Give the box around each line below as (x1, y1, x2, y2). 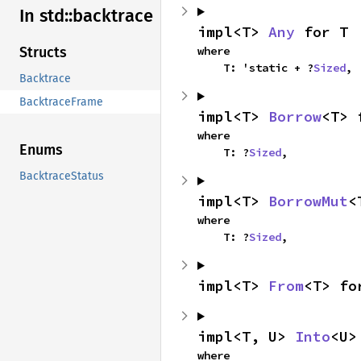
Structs (19, 44, 67, 62)
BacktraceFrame (19, 95, 103, 110)
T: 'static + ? (223, 60, 313, 75)
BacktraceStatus (19, 169, 104, 184)
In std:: (19, 5, 73, 27)
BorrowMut (268, 192, 348, 210)
